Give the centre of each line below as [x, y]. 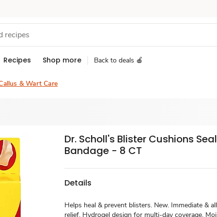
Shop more [62, 60]
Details [78, 183]
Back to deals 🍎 [118, 60]
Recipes [17, 60]
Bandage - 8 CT [103, 151]
